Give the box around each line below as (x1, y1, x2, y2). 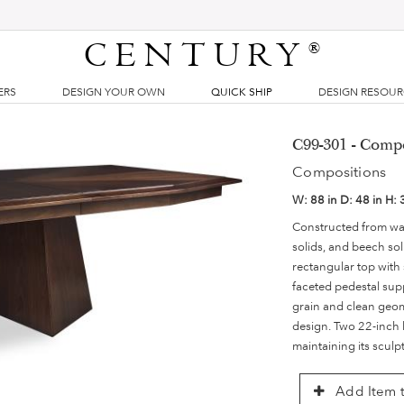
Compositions (292, 163, 387, 180)
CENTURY (84, 35, 309, 77)
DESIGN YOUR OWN (61, 86, 165, 98)
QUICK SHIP (211, 86, 272, 98)
